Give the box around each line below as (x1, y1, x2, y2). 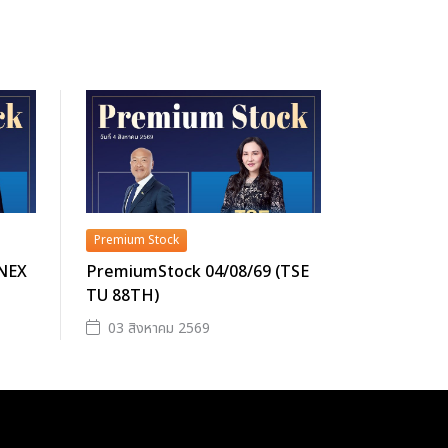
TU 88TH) (86, 283, 159, 308)
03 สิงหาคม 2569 (108, 317, 210, 339)
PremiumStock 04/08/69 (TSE (86, 259, 309, 284)
